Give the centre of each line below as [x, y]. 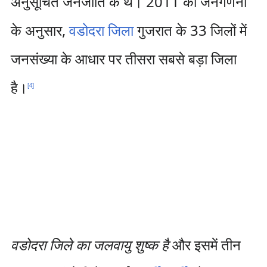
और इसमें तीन [204, 245]
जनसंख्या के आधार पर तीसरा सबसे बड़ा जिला [123, 59]
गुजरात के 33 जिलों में [190, 30]
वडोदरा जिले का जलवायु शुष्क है [89, 245]
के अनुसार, [40, 30]
